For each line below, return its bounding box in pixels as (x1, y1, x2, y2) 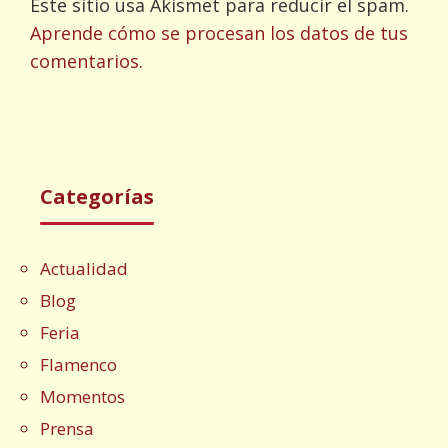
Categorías (40, 183, 154, 210)
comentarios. (30, 49, 143, 73)
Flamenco (40, 353, 117, 376)
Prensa (40, 417, 94, 440)
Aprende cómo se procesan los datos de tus (30, 21, 408, 45)
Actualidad (40, 257, 128, 280)
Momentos (40, 385, 125, 408)
